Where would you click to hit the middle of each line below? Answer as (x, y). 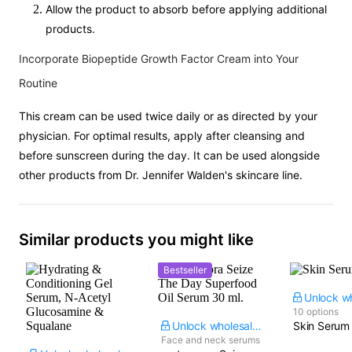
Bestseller (185, 270)
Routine (38, 83)
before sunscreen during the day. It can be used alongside (169, 155)
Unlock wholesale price (257, 326)
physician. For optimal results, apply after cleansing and (162, 136)
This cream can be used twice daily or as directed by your (168, 116)
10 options (316, 312)
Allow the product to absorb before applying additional (186, 9)
